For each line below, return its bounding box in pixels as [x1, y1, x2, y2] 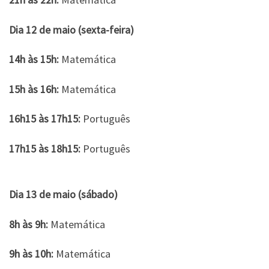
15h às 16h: [9, 82, 59, 96]
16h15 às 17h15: [9, 112, 80, 125]
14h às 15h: [9, 52, 59, 66]
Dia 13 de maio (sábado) [9, 187, 118, 201]
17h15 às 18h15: [9, 141, 80, 156]
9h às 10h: [9, 247, 53, 261]
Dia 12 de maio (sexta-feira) [9, 22, 134, 37]
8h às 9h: [9, 217, 48, 231]
